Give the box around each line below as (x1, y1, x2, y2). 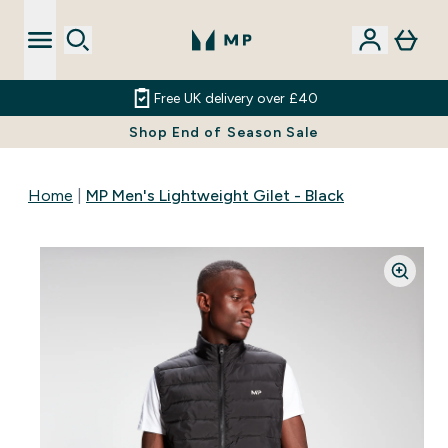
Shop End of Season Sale (129, 124, 319, 140)
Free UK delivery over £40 (154, 90, 318, 106)
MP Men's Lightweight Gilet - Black (86, 187, 344, 204)
